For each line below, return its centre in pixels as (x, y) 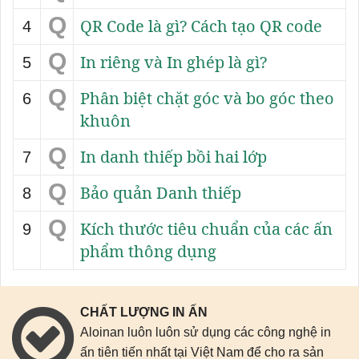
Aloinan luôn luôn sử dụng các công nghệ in (206, 332)
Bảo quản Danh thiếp (161, 192)
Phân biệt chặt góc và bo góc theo (207, 98)
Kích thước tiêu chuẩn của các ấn (206, 228)
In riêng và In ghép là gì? (173, 62)
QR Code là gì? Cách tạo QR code (201, 26)
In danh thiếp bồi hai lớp (173, 156)
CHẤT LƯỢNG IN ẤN (144, 312)
